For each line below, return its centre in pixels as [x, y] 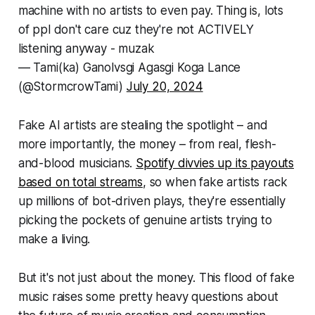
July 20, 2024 [165, 87]
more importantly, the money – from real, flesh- [147, 144]
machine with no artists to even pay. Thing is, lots [151, 11]
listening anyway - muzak [86, 49]
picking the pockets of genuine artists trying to [145, 220]
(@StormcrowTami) [72, 87]
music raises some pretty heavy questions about [148, 297]
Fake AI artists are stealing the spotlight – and [143, 126]
